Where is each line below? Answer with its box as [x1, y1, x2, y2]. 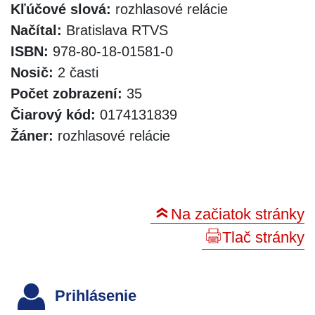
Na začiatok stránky [171, 205, 304, 223]
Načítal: [11, 22, 62, 38]
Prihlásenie [51, 287, 136, 305]
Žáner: [11, 127, 53, 143]
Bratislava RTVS [62, 22, 168, 38]
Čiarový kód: [11, 106, 96, 122]
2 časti [53, 64, 98, 80]
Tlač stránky [222, 228, 304, 246]
